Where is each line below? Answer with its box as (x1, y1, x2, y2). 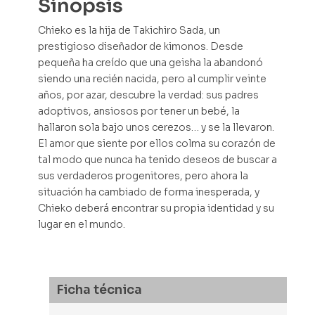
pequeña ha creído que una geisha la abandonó (38, 56, 264, 70)
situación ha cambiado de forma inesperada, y (38, 186, 260, 199)
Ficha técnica (56, 281, 142, 297)
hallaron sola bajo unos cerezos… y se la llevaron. (38, 121, 275, 134)
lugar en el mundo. (38, 218, 126, 231)
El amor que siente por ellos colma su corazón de (38, 137, 276, 150)
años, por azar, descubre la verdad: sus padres (38, 89, 259, 102)
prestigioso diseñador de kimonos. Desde (38, 40, 244, 53)
